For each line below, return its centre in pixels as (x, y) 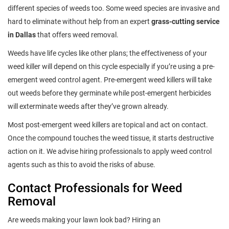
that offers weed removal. (77, 35)
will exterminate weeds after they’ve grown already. (88, 107)
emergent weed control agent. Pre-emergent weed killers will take (110, 80)
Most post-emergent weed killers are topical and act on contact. (108, 125)
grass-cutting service (186, 22)
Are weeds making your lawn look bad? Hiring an (84, 220)
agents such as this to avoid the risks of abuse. (82, 165)
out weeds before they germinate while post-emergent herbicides (109, 93)
